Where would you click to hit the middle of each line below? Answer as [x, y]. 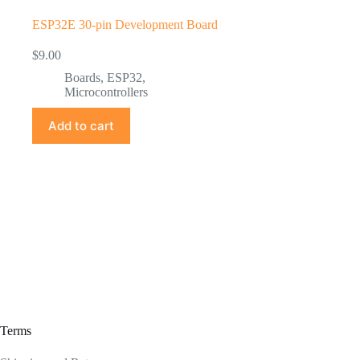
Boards [82, 77]
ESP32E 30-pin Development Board [125, 24]
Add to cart [81, 125]
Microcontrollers [106, 92]
